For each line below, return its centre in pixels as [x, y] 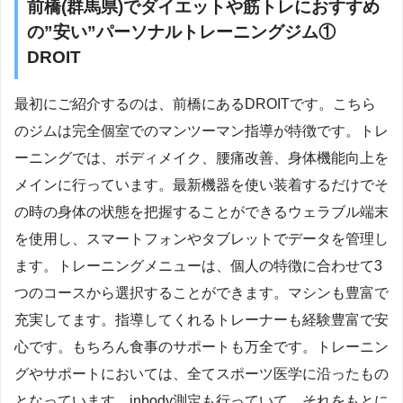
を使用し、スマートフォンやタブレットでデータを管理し [201, 239]
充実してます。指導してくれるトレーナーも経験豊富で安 [201, 320]
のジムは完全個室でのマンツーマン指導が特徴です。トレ [201, 131]
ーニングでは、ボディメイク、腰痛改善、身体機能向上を [201, 158]
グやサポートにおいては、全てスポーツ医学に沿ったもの [201, 374]
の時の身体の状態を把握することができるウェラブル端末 [201, 212]
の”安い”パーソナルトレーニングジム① [190, 31]
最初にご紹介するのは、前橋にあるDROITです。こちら [195, 104]
